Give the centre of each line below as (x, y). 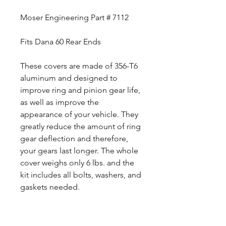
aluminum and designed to (69, 78)
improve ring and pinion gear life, (80, 90)
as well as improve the (60, 102)
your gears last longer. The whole (79, 151)
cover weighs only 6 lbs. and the (77, 163)
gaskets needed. (51, 187)
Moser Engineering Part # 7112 (74, 17)
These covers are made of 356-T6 (79, 66)
